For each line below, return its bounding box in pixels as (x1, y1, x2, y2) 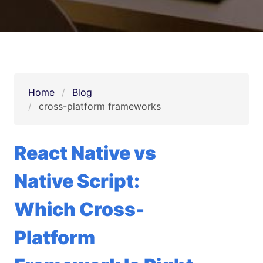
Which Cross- (14, 198, 144, 221)
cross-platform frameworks (39, 100, 161, 113)
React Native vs (14, 141, 156, 165)
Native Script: (14, 170, 140, 193)
